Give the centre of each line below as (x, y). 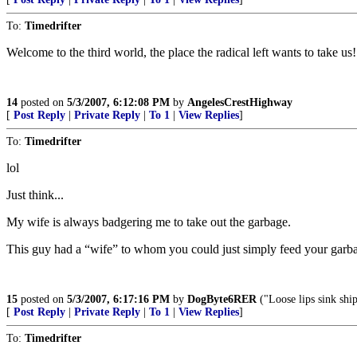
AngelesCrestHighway (240, 102)
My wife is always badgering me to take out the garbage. (149, 222)
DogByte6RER (222, 299)
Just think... (35, 195)
